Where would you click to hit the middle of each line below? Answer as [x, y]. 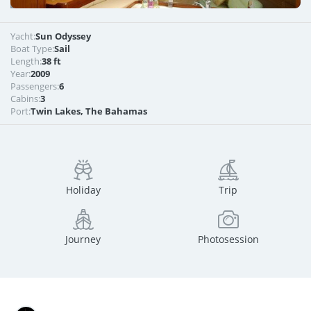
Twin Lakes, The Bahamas [89, 111]
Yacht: [23, 36]
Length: [26, 61]
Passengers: [35, 86]
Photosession [228, 239]
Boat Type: [32, 49]
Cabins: [25, 99]
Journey [83, 239]
